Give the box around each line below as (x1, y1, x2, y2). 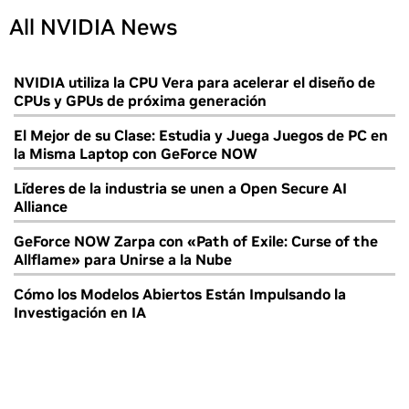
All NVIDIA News (9, 12, 177, 41)
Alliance (14, 196, 68, 215)
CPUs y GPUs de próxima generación (14, 90, 267, 110)
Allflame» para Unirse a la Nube (14, 249, 232, 268)
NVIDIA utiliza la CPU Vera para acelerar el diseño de (14, 72, 375, 91)
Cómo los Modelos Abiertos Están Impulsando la (14, 284, 346, 303)
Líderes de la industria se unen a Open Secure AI (14, 178, 347, 197)
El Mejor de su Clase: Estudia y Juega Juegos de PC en (14, 125, 388, 144)
